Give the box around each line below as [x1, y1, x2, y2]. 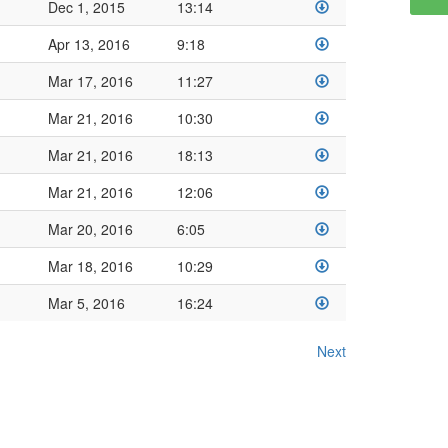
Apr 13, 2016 [47, 34, 130, 54]
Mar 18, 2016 [47, 256, 133, 276]
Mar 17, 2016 [47, 71, 133, 91]
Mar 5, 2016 [47, 293, 125, 313]
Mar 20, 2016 [47, 219, 133, 239]
